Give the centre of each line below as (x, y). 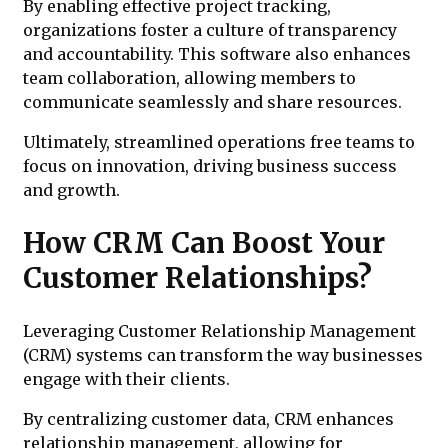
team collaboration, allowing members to (189, 78)
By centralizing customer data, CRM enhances (208, 418)
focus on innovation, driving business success (210, 166)
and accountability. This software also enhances (217, 54)
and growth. (71, 190)
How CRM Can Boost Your (204, 242)
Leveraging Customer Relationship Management (219, 330)
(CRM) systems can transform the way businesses (223, 354)
